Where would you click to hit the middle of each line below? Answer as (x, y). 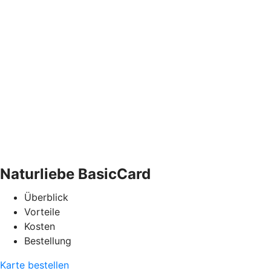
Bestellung (48, 240)
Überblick (46, 197)
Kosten (40, 226)
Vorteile (42, 211)
